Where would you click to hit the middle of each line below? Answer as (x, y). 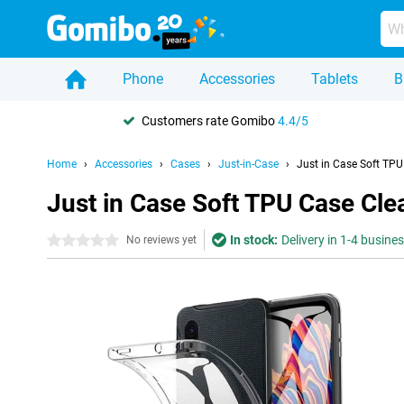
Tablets (335, 79)
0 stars (66, 241)
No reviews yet (161, 240)
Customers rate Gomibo (210, 120)
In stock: (254, 240)
